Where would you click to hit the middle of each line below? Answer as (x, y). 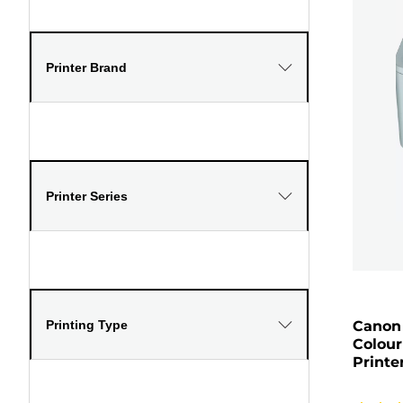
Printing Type (87, 324)
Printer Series (87, 196)
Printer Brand (86, 67)
